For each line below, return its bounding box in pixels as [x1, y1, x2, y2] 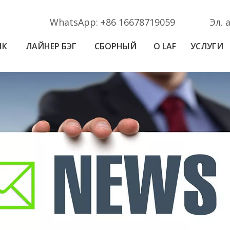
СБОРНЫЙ [94, 41, 137, 52]
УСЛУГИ [190, 41, 224, 52]
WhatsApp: [50, 16, 101, 28]
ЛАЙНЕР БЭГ [26, 41, 77, 52]
